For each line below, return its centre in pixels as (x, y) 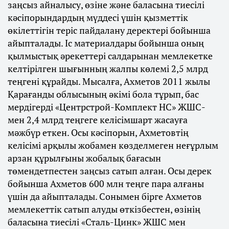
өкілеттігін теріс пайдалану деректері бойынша (109, 30)
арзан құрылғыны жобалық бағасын (84, 158)
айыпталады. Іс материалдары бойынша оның (106, 43)
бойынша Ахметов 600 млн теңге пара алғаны (106, 184)
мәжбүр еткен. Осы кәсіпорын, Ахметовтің (98, 132)
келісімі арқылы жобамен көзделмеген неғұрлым (113, 145)
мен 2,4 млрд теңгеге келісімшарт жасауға (98, 120)
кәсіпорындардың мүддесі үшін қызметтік (98, 17)
